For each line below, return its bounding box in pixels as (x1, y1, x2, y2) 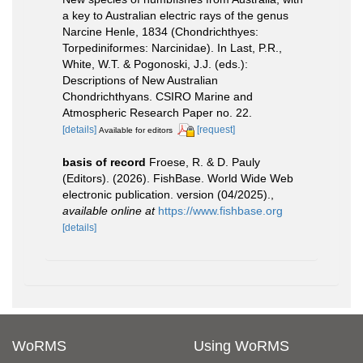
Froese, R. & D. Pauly (149, 155, 260, 169)
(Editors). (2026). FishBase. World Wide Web (62, 171, 293, 185)
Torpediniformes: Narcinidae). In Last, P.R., (62, 41, 282, 54)
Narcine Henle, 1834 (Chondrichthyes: (62, 24, 258, 38)
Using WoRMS (194, 337, 289, 354)
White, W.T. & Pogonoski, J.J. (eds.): (62, 57, 248, 70)
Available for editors (99, 125, 173, 135)
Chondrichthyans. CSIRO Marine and (62, 89, 253, 103)
